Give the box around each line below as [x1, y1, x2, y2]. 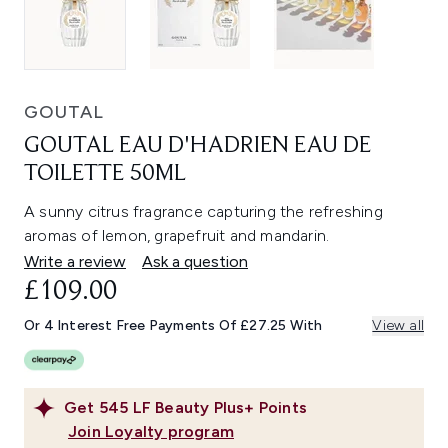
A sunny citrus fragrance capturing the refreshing [24, 202, 383, 222]
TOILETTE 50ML [24, 162, 186, 187]
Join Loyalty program [68, 422, 234, 442]
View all [372, 317, 424, 335]
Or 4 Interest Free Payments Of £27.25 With [24, 317, 323, 335]
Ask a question [142, 252, 248, 272]
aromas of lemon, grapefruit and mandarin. [24, 226, 330, 246]
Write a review [24, 252, 126, 272]
